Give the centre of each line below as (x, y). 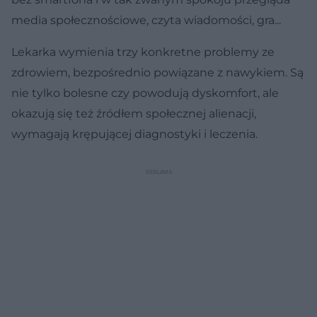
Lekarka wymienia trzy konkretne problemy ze (143, 52)
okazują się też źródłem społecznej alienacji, (134, 113)
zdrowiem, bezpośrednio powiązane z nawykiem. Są (157, 72)
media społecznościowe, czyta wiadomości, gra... (146, 20)
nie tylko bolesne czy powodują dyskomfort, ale (145, 93)
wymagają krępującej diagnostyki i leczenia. (136, 134)
